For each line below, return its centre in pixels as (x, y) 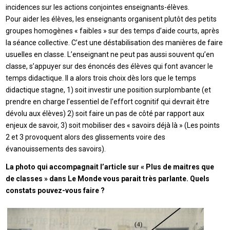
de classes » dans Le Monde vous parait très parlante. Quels (108, 178)
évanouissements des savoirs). (56, 149)
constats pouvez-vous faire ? (55, 190)
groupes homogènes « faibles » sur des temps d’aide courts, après (113, 31)
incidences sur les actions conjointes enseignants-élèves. (98, 7)
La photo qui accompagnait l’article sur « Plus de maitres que (110, 167)
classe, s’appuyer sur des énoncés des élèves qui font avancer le (110, 66)
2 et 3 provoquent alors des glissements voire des (86, 137)
